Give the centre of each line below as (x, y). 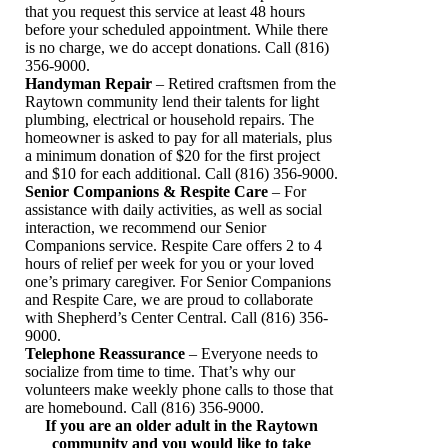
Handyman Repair (88, 83)
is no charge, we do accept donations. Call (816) (177, 47)
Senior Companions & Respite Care (146, 191)
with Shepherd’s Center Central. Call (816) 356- (176, 317)
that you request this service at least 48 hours (165, 11)
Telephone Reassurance (105, 353)
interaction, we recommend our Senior (145, 227)
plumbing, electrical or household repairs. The (169, 119)
